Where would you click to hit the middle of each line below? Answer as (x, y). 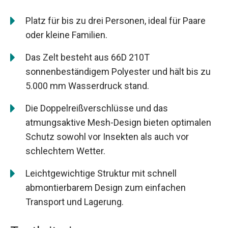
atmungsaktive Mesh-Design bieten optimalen (118, 123)
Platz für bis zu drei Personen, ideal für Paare (116, 21)
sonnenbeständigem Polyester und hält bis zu (118, 72)
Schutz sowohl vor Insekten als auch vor (107, 137)
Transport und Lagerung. (75, 202)
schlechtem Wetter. (65, 151)
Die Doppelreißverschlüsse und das (97, 108)
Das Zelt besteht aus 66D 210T (88, 58)
